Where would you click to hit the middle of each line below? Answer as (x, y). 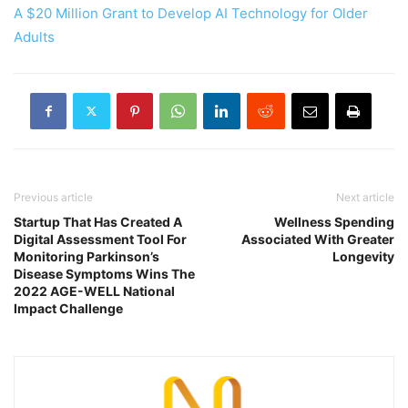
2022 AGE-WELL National (94, 291)
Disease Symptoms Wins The (104, 273)
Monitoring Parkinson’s (87, 256)
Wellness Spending (334, 221)
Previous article (53, 197)
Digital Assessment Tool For (100, 239)
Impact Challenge (68, 308)
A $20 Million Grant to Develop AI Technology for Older (191, 13)
